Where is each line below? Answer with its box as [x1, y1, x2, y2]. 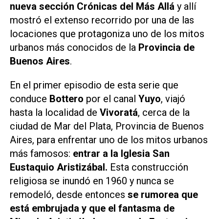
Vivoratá [100, 106, 138, 118]
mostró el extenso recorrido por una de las [10, 14, 194, 26]
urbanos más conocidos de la [10, 42, 136, 54]
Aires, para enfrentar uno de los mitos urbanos [10, 133, 208, 146]
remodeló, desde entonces [10, 188, 128, 200]
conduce [10, 92, 49, 105]
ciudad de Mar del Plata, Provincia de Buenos [10, 120, 204, 132]
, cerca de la [138, 106, 190, 118]
